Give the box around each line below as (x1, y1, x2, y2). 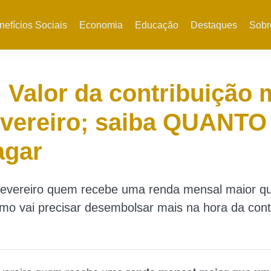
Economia (79, 20, 123, 30)
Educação (134, 20, 178, 30)
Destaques (190, 20, 237, 30)
